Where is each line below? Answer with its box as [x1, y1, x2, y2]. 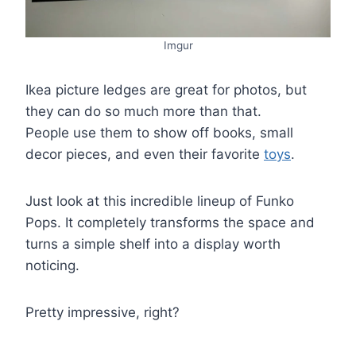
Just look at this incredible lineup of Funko [25, 192, 294, 209]
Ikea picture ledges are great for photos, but [25, 81, 307, 98]
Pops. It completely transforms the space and [25, 214, 315, 230]
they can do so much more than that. [25, 103, 261, 119]
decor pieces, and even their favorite [25, 145, 264, 162]
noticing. [25, 257, 79, 273]
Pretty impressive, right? [25, 304, 180, 320]
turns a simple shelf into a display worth [25, 235, 281, 252]
